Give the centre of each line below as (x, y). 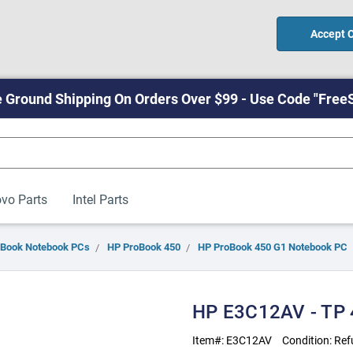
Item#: (209, 340)
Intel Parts (100, 199)
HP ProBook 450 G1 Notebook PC (273, 247)
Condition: (308, 340)
